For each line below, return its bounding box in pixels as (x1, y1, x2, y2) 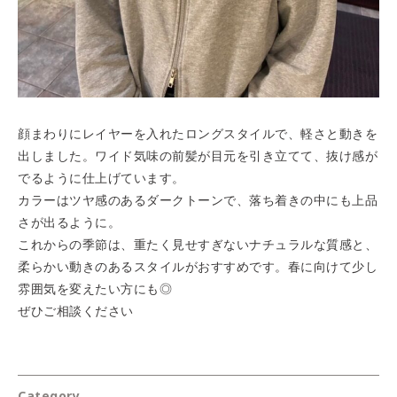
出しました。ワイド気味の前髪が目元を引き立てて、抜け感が (18, 146, 378, 164)
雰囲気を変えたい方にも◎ (18, 279, 172, 297)
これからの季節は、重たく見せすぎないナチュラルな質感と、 (18, 235, 378, 253)
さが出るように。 (18, 213, 121, 230)
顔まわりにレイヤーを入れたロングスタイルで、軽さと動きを (18, 124, 378, 142)
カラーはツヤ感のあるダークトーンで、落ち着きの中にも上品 (18, 191, 378, 208)
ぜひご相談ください (18, 301, 134, 319)
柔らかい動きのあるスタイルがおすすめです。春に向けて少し (18, 257, 378, 275)
